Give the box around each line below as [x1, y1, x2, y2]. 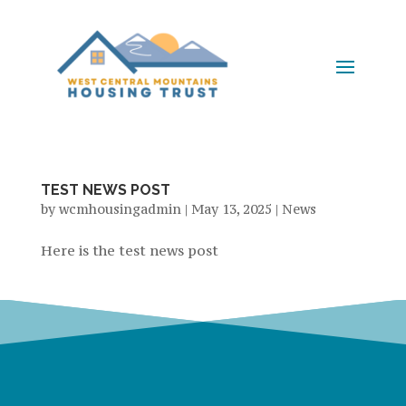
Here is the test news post [40, 240, 218, 259]
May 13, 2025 [190, 199, 272, 217]
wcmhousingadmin [58, 199, 181, 217]
